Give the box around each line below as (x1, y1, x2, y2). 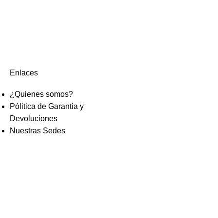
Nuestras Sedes (10, 126, 65, 135)
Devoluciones (10, 114, 57, 123)
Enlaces (10, 68, 38, 77)
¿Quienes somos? (10, 90, 73, 98)
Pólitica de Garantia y (10, 102, 84, 110)
